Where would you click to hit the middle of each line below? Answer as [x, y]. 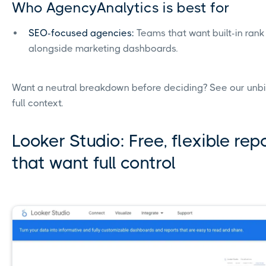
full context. [37, 103]
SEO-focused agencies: [81, 33]
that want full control [94, 163]
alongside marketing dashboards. [103, 49]
